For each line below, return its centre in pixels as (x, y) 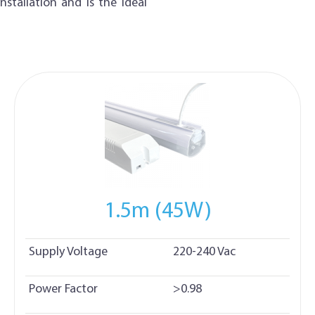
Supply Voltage (68, 252)
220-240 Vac (204, 252)
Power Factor (63, 289)
